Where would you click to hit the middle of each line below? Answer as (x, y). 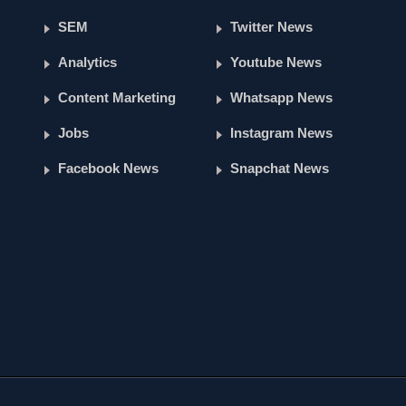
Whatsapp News (281, 98)
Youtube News (276, 63)
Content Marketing (117, 98)
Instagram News (281, 133)
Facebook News (108, 169)
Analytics (87, 63)
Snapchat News (280, 169)
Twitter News (271, 27)
